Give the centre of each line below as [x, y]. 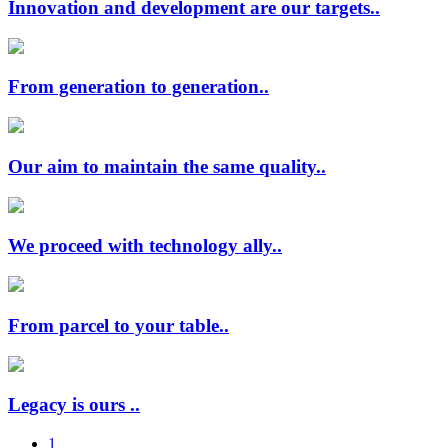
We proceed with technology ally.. [145, 246]
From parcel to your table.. [118, 325]
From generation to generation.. [138, 87]
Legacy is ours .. [74, 405]
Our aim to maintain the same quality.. [167, 166]
